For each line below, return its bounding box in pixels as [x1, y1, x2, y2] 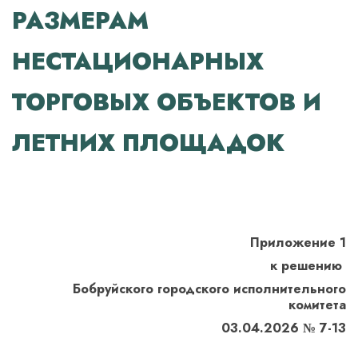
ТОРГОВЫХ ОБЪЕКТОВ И [12, 86, 321, 119]
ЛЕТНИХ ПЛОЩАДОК [12, 126, 284, 160]
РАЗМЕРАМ [12, 4, 149, 38]
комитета [288, 296, 346, 314]
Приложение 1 [250, 233, 346, 252]
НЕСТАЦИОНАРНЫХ [12, 45, 264, 78]
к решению [270, 257, 346, 275]
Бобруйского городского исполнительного [73, 280, 346, 298]
